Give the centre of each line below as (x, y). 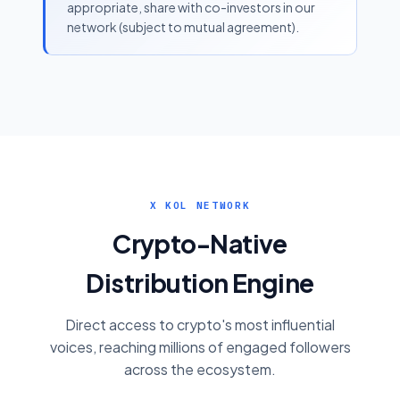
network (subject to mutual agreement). (183, 27)
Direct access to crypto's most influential (200, 325)
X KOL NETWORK (200, 205)
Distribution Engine (200, 283)
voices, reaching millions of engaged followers (200, 347)
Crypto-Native (200, 243)
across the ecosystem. (200, 369)
